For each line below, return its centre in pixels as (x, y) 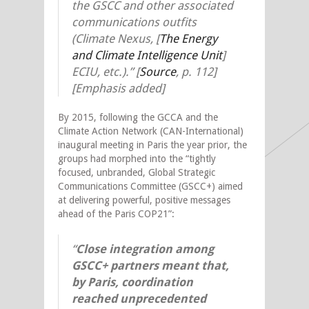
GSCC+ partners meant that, (150, 265)
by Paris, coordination (132, 282)
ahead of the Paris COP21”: (116, 213)
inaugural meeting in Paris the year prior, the (152, 144)
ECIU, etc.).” (104, 71)
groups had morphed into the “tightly (137, 158)
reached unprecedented (139, 298)
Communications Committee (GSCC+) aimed (150, 186)
